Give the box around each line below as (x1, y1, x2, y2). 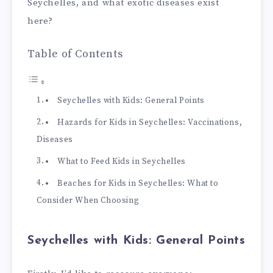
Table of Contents (27, 46, 123, 61)
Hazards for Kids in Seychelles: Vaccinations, (57, 117, 243, 128)
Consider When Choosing (37, 195, 140, 206)
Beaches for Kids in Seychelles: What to (57, 178, 219, 189)
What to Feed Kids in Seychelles (57, 156, 186, 167)
